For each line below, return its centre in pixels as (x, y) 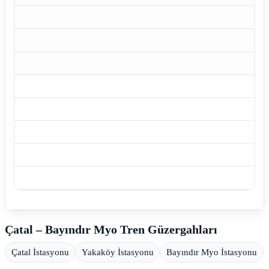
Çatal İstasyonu (40, 252)
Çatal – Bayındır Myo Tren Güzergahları (111, 229)
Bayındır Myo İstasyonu (211, 252)
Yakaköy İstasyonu (117, 252)
